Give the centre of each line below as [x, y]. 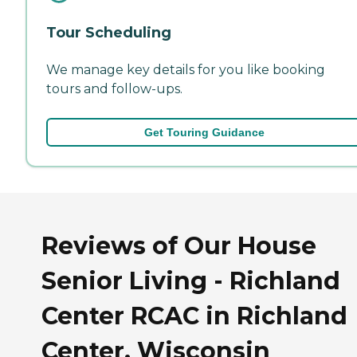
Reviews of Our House [179, 245]
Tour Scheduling [109, 32]
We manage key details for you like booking [186, 69]
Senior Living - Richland [191, 280]
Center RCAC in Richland [194, 316]
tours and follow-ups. [114, 88]
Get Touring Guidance [204, 132]
